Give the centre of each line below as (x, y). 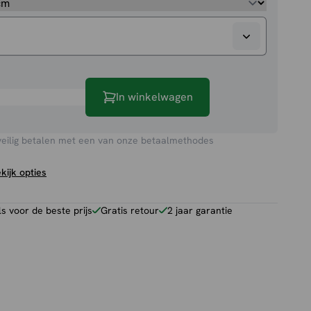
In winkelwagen (154, 97)
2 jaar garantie (200, 210)
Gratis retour (130, 210)
